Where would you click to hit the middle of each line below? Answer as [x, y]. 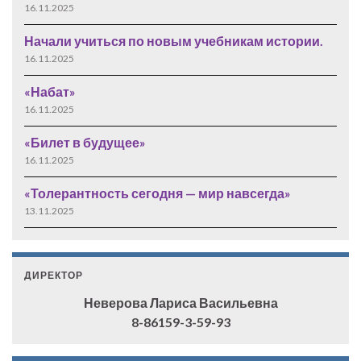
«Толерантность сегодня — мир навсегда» [158, 193]
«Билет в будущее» [85, 143]
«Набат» [50, 92]
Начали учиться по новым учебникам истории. [174, 41]
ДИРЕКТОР [54, 276]
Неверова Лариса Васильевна [180, 303]
